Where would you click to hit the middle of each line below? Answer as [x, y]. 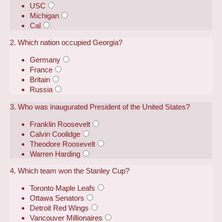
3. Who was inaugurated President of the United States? [100, 107]
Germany [45, 60]
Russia [41, 90]
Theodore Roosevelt [62, 144]
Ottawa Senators [57, 198]
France [41, 70]
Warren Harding [55, 154]
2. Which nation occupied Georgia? [66, 43]
